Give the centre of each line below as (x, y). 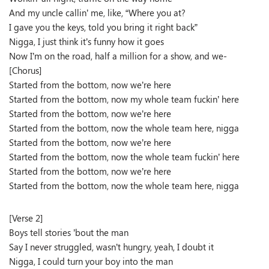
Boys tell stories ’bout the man (69, 232)
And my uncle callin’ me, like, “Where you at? (97, 13)
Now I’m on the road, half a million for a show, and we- (118, 56)
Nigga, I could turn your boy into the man (91, 261)
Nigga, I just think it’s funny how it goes (86, 41)
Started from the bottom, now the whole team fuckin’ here (124, 157)
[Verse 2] (26, 218)
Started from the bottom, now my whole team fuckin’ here (124, 99)
